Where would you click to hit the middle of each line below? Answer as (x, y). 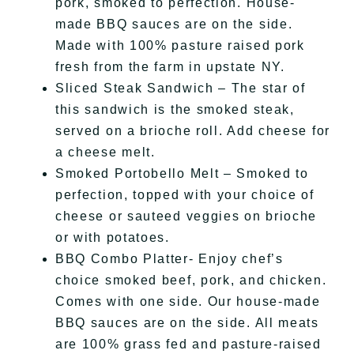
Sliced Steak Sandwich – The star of (180, 88)
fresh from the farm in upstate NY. (170, 67)
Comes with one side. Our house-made (188, 302)
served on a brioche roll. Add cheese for (192, 131)
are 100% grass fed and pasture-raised (188, 345)
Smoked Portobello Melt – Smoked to (182, 174)
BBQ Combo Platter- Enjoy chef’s (169, 259)
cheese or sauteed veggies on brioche (186, 217)
